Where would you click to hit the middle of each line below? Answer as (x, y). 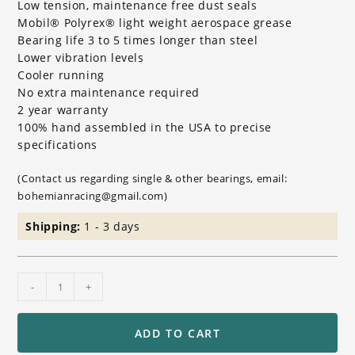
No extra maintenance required (109, 93)
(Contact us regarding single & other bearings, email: (153, 179)
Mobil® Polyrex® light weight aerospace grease (155, 23)
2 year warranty (63, 110)
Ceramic (40, 281)
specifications (57, 145)
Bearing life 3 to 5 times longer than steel (138, 40)
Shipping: (55, 227)
